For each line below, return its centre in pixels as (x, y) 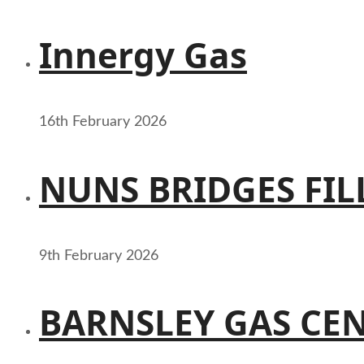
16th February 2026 (103, 122)
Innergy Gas (143, 55)
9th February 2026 (99, 256)
